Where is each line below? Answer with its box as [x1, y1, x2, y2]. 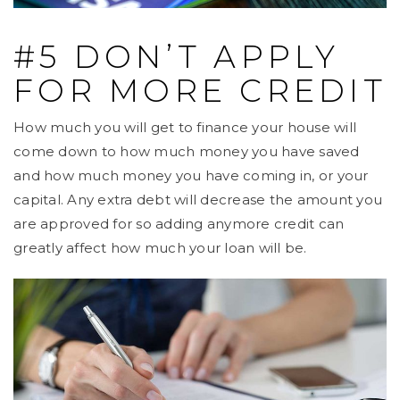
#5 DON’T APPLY [13, 37, 340, 77]
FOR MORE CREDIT [13, 71, 387, 111]
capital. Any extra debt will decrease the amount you [13, 191, 382, 209]
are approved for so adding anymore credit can [13, 215, 345, 233]
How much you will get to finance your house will [13, 119, 356, 137]
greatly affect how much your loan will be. [13, 239, 307, 257]
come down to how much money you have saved [13, 143, 360, 161]
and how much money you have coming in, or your [13, 167, 369, 185]
